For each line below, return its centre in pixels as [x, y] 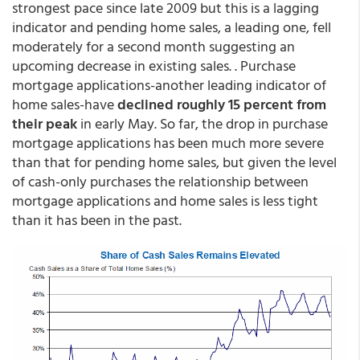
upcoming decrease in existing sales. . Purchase [154, 65]
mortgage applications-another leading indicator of [169, 85]
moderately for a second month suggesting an [153, 46]
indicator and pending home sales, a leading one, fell [172, 27]
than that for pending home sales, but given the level [174, 162]
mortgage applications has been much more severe [168, 143]
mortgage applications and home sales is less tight [165, 200]
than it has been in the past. [97, 220]
